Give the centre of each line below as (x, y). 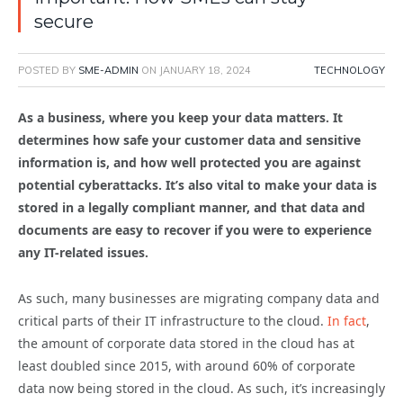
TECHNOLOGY (349, 71)
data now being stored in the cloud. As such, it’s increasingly (201, 389)
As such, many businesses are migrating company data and (199, 299)
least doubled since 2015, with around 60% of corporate (187, 366)
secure (64, 22)
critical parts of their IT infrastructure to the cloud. (173, 321)
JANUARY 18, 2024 (205, 71)
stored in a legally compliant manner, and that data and (192, 208)
